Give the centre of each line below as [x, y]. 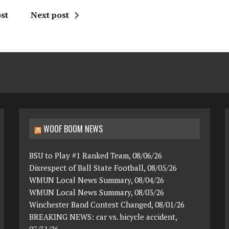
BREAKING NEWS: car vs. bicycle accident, [103, 217]
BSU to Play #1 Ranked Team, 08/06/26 [96, 156]
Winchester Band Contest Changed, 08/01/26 [107, 205]
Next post [50, 15]
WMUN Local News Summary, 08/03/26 [97, 192]
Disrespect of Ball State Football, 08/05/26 [103, 168]
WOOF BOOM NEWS [73, 129]
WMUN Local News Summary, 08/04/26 [97, 180]
